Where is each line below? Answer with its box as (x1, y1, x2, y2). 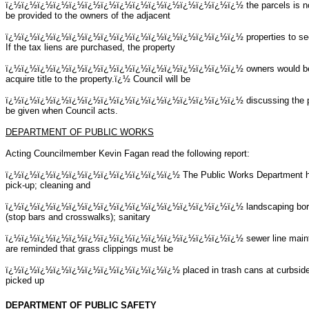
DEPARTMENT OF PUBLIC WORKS (6, 126, 154, 137)
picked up (6, 275, 44, 286)
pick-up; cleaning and (6, 179, 90, 190)
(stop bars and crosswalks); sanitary (6, 211, 150, 222)
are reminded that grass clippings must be (6, 243, 173, 254)
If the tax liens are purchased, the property (6, 41, 175, 52)
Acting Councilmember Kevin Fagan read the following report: (6, 148, 250, 159)
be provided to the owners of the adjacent (6, 10, 170, 21)
